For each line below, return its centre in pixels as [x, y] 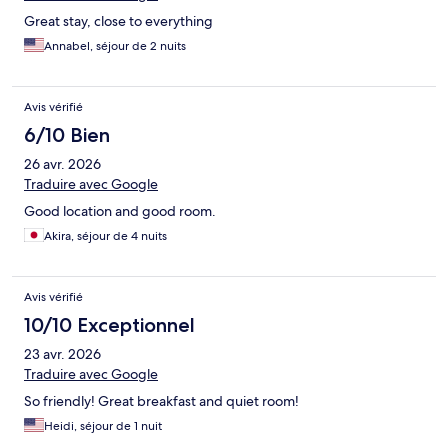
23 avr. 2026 [62, 354]
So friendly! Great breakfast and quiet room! [161, 401]
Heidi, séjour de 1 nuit [103, 426]
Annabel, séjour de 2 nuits [115, 46]
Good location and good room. [120, 211]
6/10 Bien [67, 135]
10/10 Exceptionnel [109, 325]
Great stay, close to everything [118, 21]
